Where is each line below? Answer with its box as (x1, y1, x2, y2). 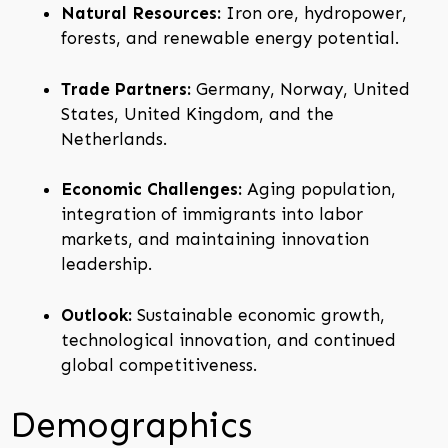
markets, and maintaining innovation (61, 229, 369, 250)
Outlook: (61, 304, 132, 325)
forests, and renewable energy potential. (61, 28, 399, 49)
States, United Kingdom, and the (61, 103, 334, 124)
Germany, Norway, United (191, 78, 410, 99)
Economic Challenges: (61, 179, 242, 200)
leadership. (61, 254, 152, 275)
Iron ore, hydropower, (221, 3, 407, 24)
